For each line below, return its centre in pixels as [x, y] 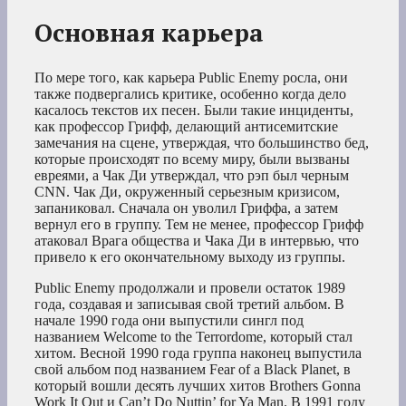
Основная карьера [149, 33]
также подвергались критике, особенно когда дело [190, 93]
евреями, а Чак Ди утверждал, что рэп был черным [192, 175]
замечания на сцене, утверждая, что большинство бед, [202, 142]
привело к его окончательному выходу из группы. [190, 256]
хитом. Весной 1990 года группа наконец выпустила [198, 353]
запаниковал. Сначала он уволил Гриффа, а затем [186, 208]
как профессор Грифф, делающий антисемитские [186, 126]
